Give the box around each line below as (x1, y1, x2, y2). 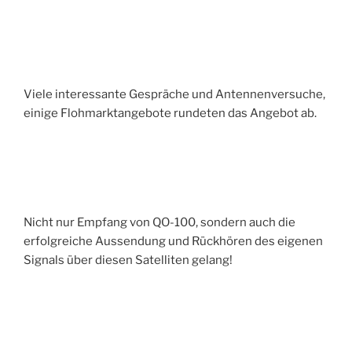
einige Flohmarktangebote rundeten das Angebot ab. (24, 105, 317, 120)
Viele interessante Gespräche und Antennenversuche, (24, 86, 325, 101)
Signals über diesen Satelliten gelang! (24, 253, 233, 268)
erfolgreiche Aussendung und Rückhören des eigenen (24, 234, 323, 249)
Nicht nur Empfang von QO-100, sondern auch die (24, 215, 295, 230)
